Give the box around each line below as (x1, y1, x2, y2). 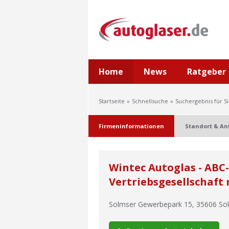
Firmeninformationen (99, 122, 164, 130)
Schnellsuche (132, 97, 168, 105)
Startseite (99, 97, 125, 105)
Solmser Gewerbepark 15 (109, 199, 192, 209)
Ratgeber (187, 66, 226, 77)
